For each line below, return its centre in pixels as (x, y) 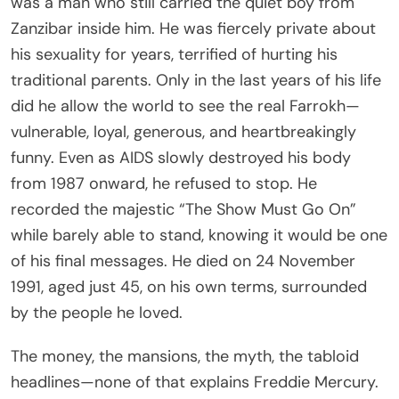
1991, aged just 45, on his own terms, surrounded (189, 286)
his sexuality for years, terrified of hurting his (174, 54)
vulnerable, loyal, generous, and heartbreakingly (183, 131)
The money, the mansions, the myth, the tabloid (185, 356)
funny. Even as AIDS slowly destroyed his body (181, 157)
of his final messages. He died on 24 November (183, 261)
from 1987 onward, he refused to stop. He (164, 183)
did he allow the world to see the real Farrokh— (185, 106)
